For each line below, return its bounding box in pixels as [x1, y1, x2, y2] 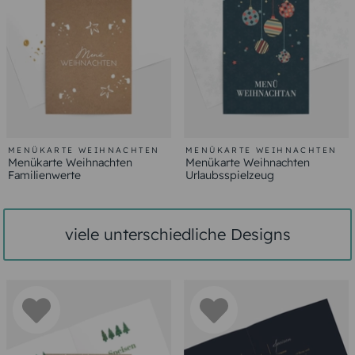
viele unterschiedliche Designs [64, 224, 291, 245]
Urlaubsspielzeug [185, 168, 274, 183]
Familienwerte [8, 168, 81, 183]
